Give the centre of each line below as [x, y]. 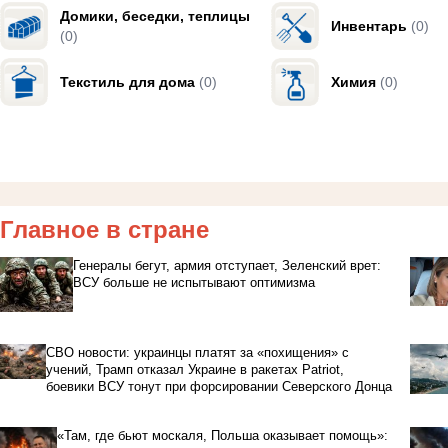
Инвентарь [368, 25]
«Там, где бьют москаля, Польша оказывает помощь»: [223, 436]
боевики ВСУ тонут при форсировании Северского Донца [218, 387]
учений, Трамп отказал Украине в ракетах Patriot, [194, 370]
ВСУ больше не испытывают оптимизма [193, 282]
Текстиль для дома [127, 81]
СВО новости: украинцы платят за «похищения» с [197, 353]
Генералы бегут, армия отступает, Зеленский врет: [226, 265]
